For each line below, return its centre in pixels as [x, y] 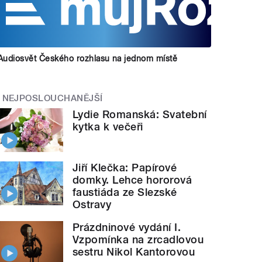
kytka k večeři [108, 127]
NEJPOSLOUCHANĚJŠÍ [52, 98]
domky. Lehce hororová [132, 180]
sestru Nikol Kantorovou [134, 251]
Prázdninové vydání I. [127, 227]
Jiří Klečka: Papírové [125, 167]
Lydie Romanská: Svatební [140, 115]
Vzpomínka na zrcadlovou [138, 239]
